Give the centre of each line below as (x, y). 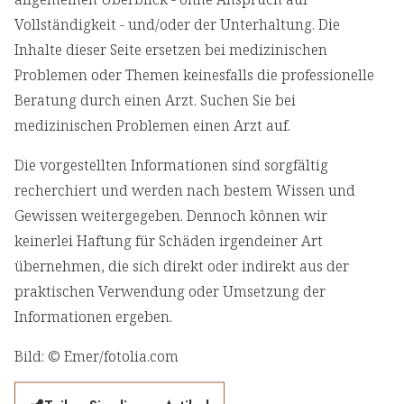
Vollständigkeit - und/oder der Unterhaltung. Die (177, 25)
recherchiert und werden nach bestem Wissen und (185, 191)
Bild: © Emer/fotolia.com (96, 357)
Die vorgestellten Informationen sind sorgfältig (171, 165)
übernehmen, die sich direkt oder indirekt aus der (182, 266)
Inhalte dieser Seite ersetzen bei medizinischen (171, 50)
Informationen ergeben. (93, 317)
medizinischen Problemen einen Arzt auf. (152, 126)
